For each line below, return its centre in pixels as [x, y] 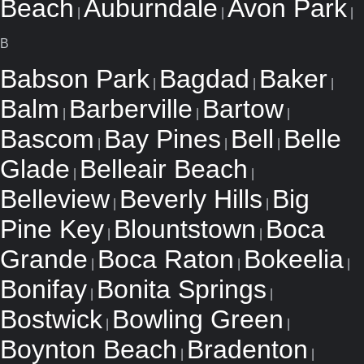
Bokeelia [294, 259]
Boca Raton [166, 259]
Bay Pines [162, 139]
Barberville [131, 109]
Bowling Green [198, 319]
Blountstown [185, 229]
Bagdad [204, 79]
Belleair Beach [164, 169]
